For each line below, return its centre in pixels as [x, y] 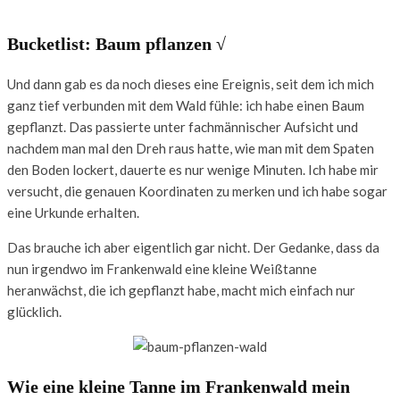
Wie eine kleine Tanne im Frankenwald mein [179, 386]
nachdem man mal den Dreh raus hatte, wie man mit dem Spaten [191, 149]
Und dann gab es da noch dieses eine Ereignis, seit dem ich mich [191, 84]
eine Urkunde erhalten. [73, 213]
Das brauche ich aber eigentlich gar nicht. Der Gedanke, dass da [193, 248]
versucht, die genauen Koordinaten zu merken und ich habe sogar [197, 192]
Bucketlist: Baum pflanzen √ [117, 43]
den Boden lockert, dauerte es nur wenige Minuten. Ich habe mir [193, 170]
